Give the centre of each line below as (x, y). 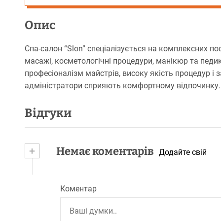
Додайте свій (183, 152)
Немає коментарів (104, 151)
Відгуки (48, 113)
